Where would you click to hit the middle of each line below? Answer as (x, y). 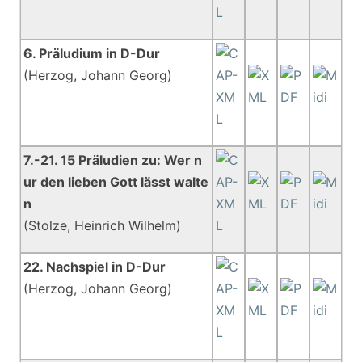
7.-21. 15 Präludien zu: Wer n (113, 160)
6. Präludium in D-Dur (92, 53)
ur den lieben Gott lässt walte (116, 182)
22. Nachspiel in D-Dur (95, 267)
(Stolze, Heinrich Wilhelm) (103, 225)
